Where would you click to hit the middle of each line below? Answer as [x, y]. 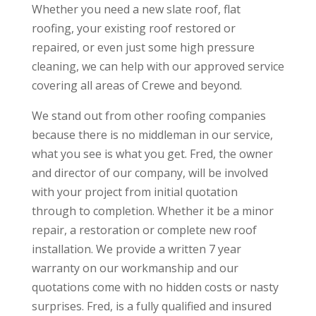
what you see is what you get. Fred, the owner [152, 154]
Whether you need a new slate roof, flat [136, 9]
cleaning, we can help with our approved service [158, 66]
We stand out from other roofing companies [148, 116]
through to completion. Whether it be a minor [152, 211]
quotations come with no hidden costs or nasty [155, 287]
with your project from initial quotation [134, 192]
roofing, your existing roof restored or [133, 28]
